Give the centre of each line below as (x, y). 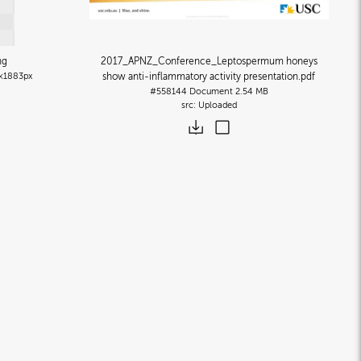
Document (211, 91)
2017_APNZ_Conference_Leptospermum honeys (209, 61)
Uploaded (217, 105)
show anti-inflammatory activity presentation (201, 76)
